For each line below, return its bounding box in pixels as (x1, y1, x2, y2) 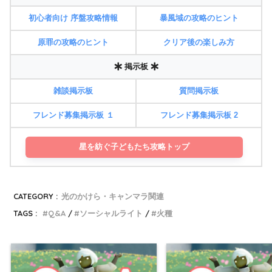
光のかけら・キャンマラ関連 (61, 191, 165, 202)
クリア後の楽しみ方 (163, 38, 234, 47)
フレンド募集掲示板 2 (160, 110, 238, 120)
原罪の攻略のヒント (38, 38, 109, 47)
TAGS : (13, 208, 38, 219)
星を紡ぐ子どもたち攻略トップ (78, 142, 189, 152)
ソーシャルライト (80, 208, 143, 219)
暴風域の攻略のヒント (159, 13, 239, 23)
